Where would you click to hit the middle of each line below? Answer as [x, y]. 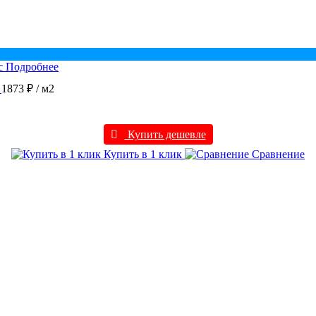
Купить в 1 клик [143, 154]
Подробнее [32, 66]
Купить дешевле [165, 134]
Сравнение [277, 154]
